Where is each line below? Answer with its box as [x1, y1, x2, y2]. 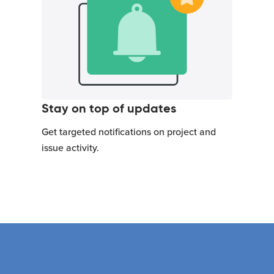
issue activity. [42, 141, 99, 154]
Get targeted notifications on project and [42, 125, 216, 138]
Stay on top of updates [42, 100, 176, 116]
